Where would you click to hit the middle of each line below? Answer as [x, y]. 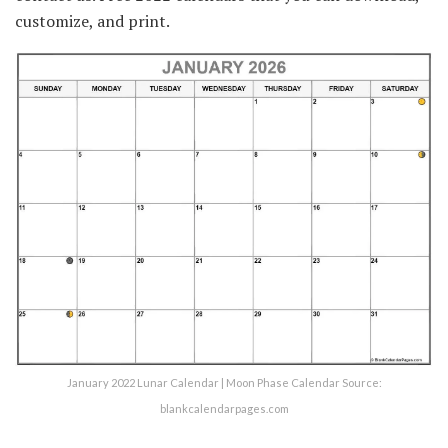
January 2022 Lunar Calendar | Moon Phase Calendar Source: [224, 382]
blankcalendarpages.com [224, 408]
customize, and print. [92, 20]
